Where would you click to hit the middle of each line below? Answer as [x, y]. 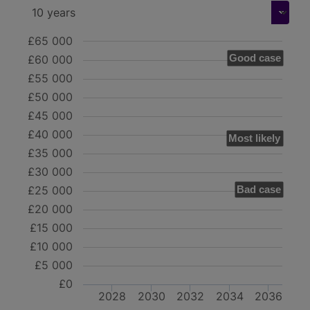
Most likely [255, 138]
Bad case [259, 190]
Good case [255, 58]
